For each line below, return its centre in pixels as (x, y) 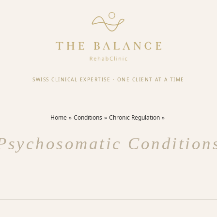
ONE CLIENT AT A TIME (151, 79)
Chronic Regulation (134, 117)
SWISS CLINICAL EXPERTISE (72, 79)
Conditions (88, 117)
